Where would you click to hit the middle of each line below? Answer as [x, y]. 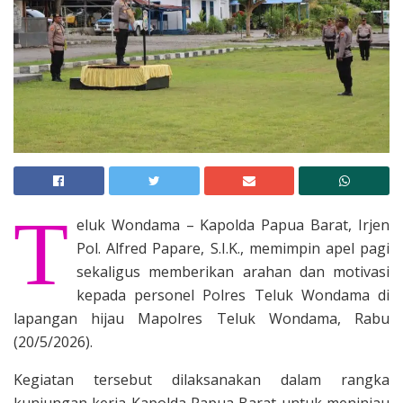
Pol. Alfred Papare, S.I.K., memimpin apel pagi [233, 248]
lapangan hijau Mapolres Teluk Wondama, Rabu [201, 318]
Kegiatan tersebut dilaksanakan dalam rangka [201, 379]
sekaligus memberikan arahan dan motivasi [233, 271]
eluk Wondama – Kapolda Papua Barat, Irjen [233, 224]
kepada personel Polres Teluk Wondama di [233, 295]
